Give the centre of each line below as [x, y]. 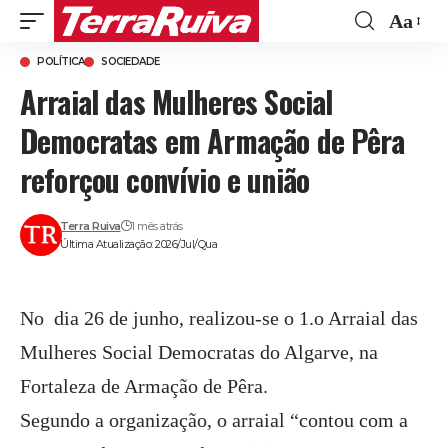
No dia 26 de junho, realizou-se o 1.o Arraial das [219, 318]
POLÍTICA [60, 61]
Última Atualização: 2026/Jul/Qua [139, 244]
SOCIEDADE [130, 61]
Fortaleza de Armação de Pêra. [144, 386]
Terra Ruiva [90, 226]
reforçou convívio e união [165, 179]
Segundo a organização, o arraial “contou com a [214, 420]
